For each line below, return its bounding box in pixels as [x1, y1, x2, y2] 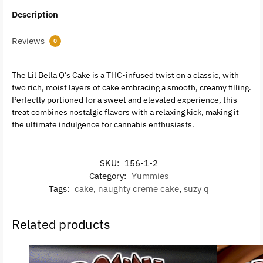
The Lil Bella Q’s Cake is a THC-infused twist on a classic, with [12, 70, 239, 81]
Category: [89, 170, 129, 181]
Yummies [131, 170, 168, 181]
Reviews [12, 35, 47, 47]
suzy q [183, 183, 209, 194]
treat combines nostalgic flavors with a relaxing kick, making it [12, 107, 239, 118]
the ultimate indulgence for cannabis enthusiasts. [12, 119, 194, 130]
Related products [12, 215, 110, 232]
